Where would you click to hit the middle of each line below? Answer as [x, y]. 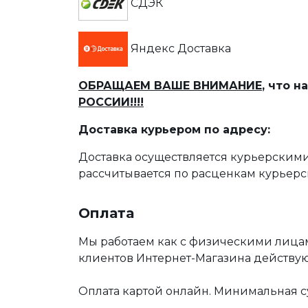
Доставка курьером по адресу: [174, 130]
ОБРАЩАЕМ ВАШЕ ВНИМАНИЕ [170, 86]
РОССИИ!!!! [111, 102]
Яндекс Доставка [179, 48]
